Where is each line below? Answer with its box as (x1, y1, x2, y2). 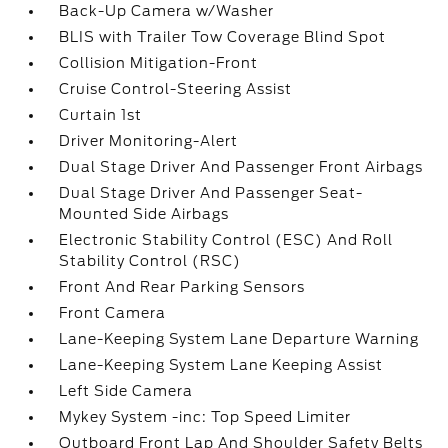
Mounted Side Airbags (59, 206, 230, 222)
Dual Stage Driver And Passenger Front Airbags (59, 159, 424, 175)
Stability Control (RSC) (59, 253, 242, 269)
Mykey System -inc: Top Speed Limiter (59, 409, 352, 425)
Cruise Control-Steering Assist (59, 81, 293, 97)
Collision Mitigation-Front (59, 55, 259, 71)
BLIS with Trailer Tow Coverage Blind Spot (59, 29, 387, 45)
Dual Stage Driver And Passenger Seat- (59, 185, 364, 201)
